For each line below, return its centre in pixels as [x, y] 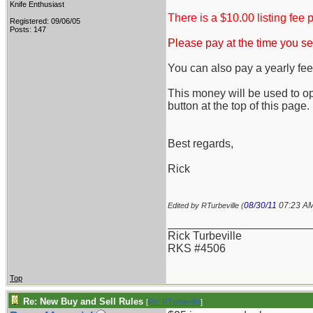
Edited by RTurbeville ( [206, 205]
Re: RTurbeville [174, 302]
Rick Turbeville [205, 236]
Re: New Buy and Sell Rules [83, 301]
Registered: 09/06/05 [45, 21]
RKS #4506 [197, 248]
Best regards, [201, 144]
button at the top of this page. [239, 106]
